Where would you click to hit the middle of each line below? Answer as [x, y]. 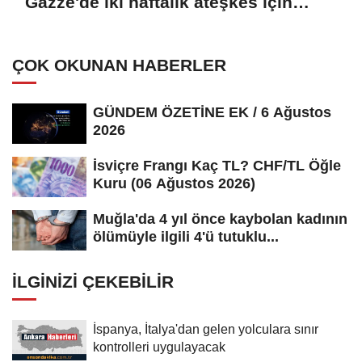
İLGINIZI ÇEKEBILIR [93, 282]
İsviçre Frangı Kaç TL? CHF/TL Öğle [217, 166]
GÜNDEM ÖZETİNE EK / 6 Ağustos [212, 113]
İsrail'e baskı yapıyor [110, 24]
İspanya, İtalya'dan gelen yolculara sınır [206, 329]
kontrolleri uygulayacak [159, 347]
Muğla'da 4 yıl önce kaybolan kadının [220, 219]
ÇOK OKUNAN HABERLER [119, 65]
